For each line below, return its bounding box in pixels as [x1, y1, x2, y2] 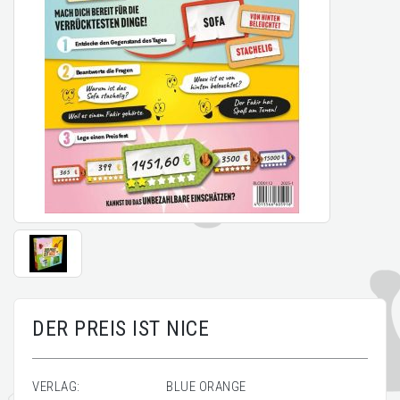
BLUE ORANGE [166, 379, 246, 395]
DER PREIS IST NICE [32, 316, 209, 341]
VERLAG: [32, 379, 80, 395]
